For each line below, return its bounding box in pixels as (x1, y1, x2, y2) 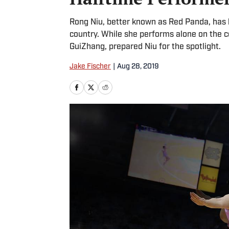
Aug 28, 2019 (117, 63, 159, 71)
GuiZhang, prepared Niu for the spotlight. (70, 43, 221, 51)
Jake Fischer (70, 63, 111, 71)
